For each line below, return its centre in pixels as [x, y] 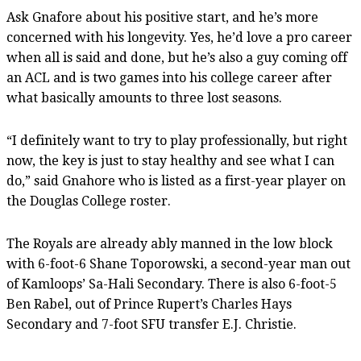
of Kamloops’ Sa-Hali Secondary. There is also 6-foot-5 [172, 284]
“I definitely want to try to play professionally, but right [177, 140]
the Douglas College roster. [89, 201]
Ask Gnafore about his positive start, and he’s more [162, 17]
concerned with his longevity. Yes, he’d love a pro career [179, 37]
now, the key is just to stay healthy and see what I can [170, 160]
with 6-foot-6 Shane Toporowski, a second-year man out [178, 263]
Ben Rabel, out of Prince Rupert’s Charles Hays [149, 304]
